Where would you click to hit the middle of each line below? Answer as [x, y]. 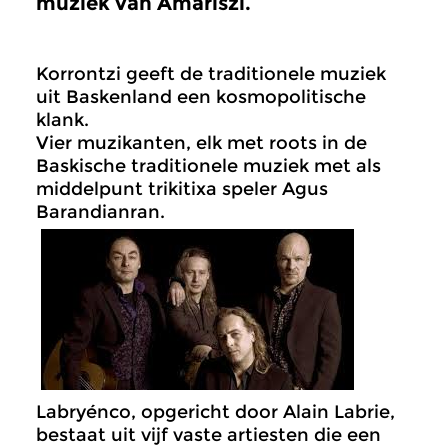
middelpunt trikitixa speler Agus [182, 189]
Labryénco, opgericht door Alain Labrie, [215, 412]
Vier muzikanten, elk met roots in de [201, 143]
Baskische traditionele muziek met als [208, 166]
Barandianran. [100, 212]
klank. [62, 120]
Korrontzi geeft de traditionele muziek [211, 74]
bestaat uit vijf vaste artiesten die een [208, 435]
